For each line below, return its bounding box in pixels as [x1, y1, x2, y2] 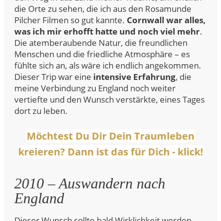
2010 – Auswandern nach [14, 175, 165, 191]
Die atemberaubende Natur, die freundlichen [14, 37, 187, 48]
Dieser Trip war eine [14, 71, 93, 82]
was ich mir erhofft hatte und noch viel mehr [14, 26, 200, 37]
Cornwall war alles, [125, 14, 206, 26]
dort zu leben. [14, 105, 68, 116]
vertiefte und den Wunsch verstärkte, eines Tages [14, 94, 205, 105]
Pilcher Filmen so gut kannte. [14, 14, 125, 26]
